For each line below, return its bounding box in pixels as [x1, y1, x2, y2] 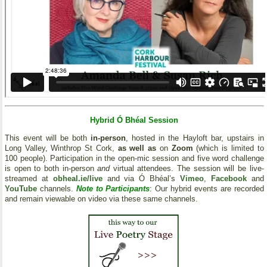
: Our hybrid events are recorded [150, 184, 264, 194]
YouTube [5, 184, 40, 194]
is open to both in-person [5, 164, 98, 173]
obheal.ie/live [52, 174, 103, 184]
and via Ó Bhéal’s [102, 174, 180, 184]
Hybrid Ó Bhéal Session [90, 115, 179, 125]
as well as [117, 144, 157, 153]
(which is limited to [193, 144, 264, 153]
